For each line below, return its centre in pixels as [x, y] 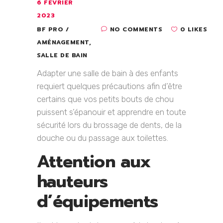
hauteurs [72, 181]
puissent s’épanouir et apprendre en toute [111, 112]
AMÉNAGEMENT [63, 42]
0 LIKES [193, 29]
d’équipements [98, 201]
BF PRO [51, 29]
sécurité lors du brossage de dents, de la [109, 125]
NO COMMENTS [136, 29]
